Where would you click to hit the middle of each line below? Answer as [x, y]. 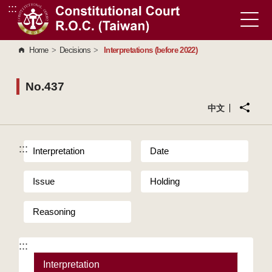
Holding [165, 181]
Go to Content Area [52, 14]
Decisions [75, 50]
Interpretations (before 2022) [151, 50]
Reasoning [54, 212]
